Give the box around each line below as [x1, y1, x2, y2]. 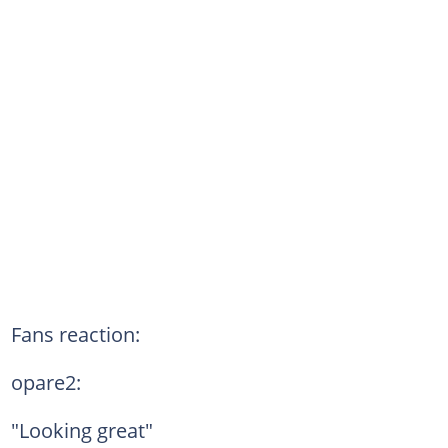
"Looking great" [10, 415, 153, 444]
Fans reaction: [10, 319, 140, 348]
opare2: [10, 367, 81, 396]
